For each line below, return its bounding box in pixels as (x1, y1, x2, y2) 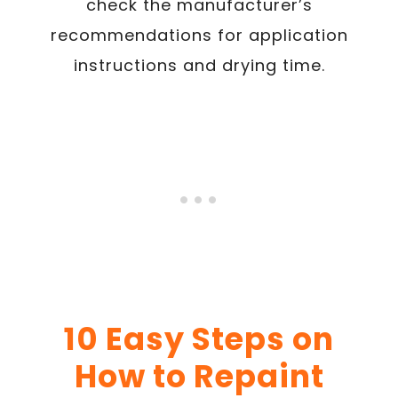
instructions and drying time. (73, 54, 325, 76)
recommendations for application (50, 24, 348, 46)
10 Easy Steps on (64, 317, 334, 361)
